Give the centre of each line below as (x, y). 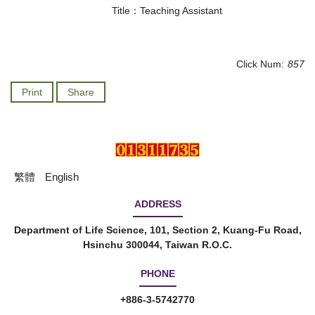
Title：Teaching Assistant (167, 11)
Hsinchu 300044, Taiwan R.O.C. (157, 245)
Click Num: (260, 64)
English (62, 177)
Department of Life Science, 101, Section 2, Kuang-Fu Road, (157, 230)
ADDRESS (157, 204)
